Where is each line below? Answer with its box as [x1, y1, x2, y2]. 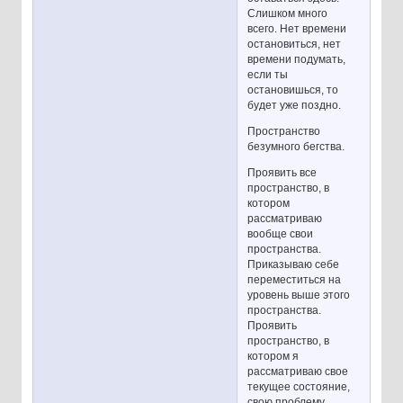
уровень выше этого [247, 288, 351, 301]
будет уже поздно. [247, 98, 342, 112]
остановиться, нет [247, 37, 342, 50]
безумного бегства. [247, 139, 345, 153]
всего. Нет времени [247, 22, 347, 35]
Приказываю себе [247, 257, 340, 271]
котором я [247, 349, 300, 363]
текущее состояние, [247, 380, 351, 393]
